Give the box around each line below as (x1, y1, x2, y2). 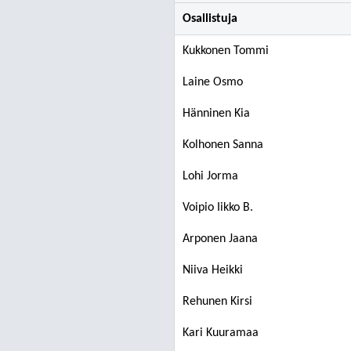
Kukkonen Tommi (183, 45, 269, 57)
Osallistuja (183, 13, 237, 25)
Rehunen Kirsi (183, 295, 252, 308)
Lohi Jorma (183, 170, 238, 183)
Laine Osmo (183, 76, 243, 89)
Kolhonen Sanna (183, 139, 263, 151)
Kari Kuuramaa (183, 327, 259, 339)
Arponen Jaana (183, 233, 258, 245)
